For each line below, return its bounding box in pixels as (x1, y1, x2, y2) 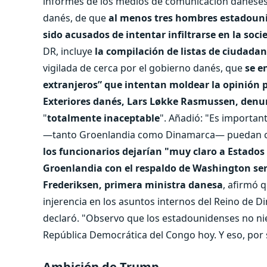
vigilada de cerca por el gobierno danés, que (43, 61, 243, 74)
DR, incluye (43, 44, 92, 58)
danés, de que (43, 11, 108, 24)
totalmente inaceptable (47, 111, 160, 125)
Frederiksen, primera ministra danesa (43, 178, 223, 191)
